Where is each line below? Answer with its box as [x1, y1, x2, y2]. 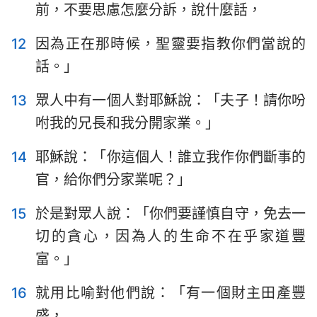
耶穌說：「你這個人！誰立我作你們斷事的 [35, 149, 306, 166]
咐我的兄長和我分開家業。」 [35, 115, 219, 132]
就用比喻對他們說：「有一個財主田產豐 [35, 284, 306, 301]
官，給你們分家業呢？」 [35, 171, 191, 188]
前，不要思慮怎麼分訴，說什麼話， [35, 1, 262, 18]
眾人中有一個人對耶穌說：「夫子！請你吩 [35, 92, 306, 109]
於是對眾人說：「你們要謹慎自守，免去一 [35, 205, 306, 222]
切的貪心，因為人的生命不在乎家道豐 [35, 228, 306, 245]
